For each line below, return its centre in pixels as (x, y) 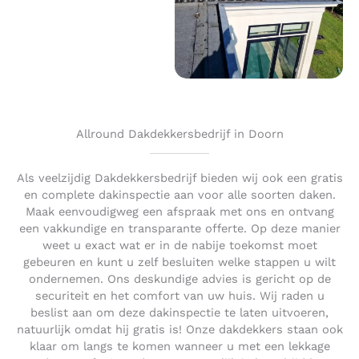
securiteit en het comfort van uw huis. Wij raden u (179, 296)
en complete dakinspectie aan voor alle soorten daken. (179, 195)
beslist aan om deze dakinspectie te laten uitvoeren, (179, 313)
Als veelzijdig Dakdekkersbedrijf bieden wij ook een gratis (179, 178)
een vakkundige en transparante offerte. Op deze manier (179, 229)
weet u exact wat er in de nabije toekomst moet (179, 246)
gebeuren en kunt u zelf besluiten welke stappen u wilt (179, 262)
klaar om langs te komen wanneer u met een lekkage (179, 347)
